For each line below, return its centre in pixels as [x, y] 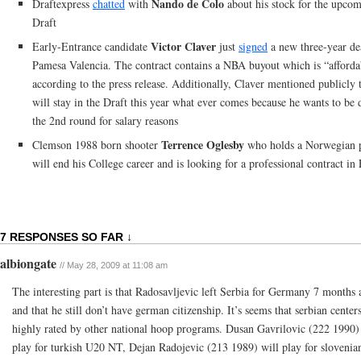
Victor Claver [183, 46]
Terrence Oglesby [203, 145]
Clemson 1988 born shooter [97, 145]
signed [253, 46]
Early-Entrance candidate [91, 46]
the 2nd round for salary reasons [105, 120]
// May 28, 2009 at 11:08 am [114, 265]
